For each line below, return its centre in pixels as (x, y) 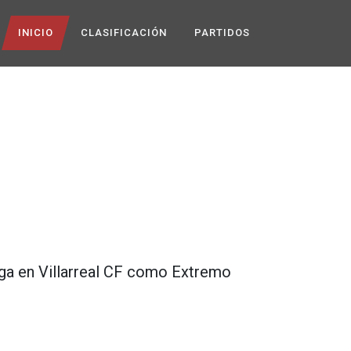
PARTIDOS (222, 33)
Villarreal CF (81, 271)
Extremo (201, 271)
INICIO (36, 33)
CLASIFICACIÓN (124, 33)
